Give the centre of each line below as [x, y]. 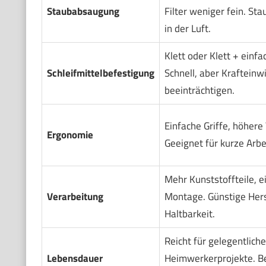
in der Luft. [187, 29]
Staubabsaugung [83, 12]
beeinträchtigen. [199, 91]
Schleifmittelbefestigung [100, 73]
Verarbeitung [75, 197]
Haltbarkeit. [189, 214]
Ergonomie [70, 135]
